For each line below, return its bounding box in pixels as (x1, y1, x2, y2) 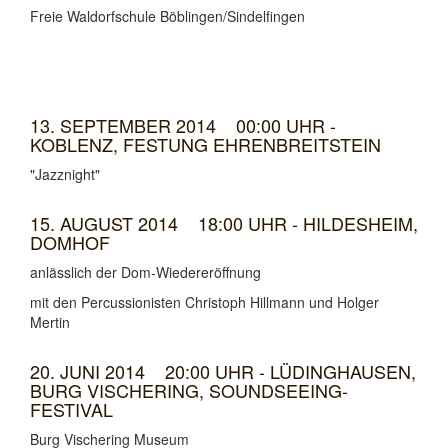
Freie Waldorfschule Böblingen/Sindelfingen (30, 6, 305, 26)
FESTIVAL (30, 396, 113, 422)
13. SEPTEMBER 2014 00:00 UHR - (30, 112, 336, 138)
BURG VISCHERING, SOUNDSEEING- (30, 377, 348, 403)
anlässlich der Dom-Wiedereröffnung (30, 262, 261, 282)
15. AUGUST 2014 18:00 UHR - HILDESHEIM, (30, 210, 418, 236)
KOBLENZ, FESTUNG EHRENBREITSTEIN (30, 131, 381, 157)
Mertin (30, 312, 70, 332)
